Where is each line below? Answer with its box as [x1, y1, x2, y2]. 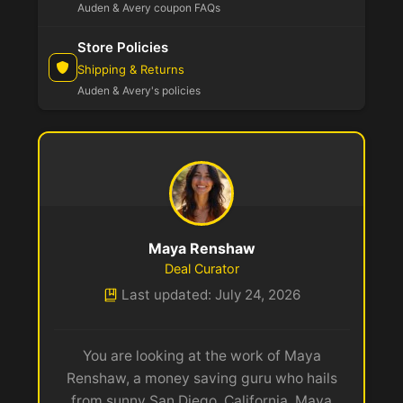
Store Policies [77, 38, 168, 56]
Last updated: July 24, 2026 [121, 285, 301, 303]
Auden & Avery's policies [77, 83, 201, 97]
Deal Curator [164, 260, 239, 276]
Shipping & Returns [77, 61, 184, 76]
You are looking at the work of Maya [82, 347, 321, 364]
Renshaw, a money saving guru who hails [66, 370, 337, 387]
